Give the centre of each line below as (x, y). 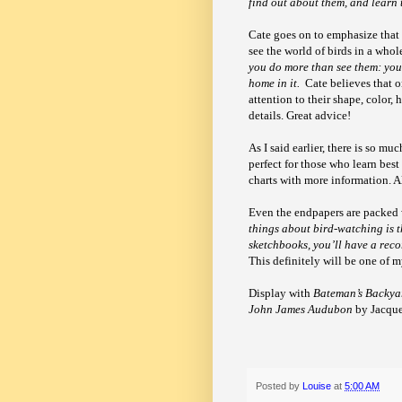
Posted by (279, 385)
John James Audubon (301, 310)
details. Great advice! (300, 116)
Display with (281, 293)
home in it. (274, 83)
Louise (318, 385)
